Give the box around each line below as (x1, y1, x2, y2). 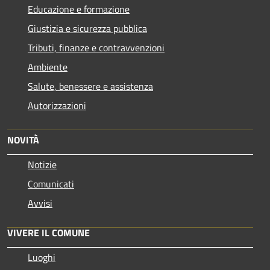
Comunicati (28, 176, 74, 191)
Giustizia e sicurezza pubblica (28, 20, 147, 36)
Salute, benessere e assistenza (28, 78, 153, 93)
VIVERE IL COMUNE (7, 225, 90, 240)
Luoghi (28, 250, 55, 265)
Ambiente (28, 59, 67, 74)
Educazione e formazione (28, 1, 130, 16)
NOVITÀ (7, 132, 39, 147)
